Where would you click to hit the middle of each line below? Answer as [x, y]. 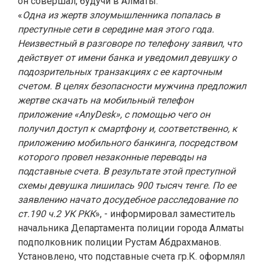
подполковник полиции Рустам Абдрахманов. [119, 242]
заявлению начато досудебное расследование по [128, 200]
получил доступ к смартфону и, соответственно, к [127, 129]
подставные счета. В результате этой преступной [127, 171]
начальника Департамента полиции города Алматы [131, 228]
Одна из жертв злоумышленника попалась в [121, 15]
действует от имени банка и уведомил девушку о [127, 58]
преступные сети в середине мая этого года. [116, 29]
